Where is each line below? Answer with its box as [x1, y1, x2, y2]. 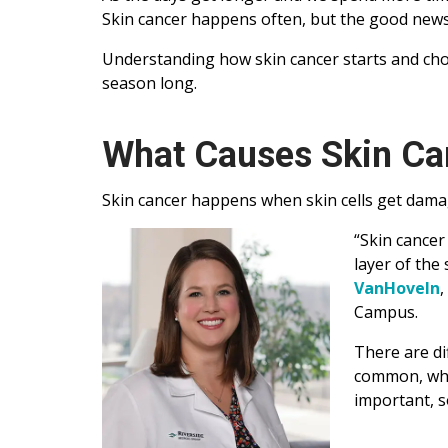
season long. [102, 72, 197, 95]
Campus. [354, 301, 418, 324]
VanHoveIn [354, 277, 440, 300]
